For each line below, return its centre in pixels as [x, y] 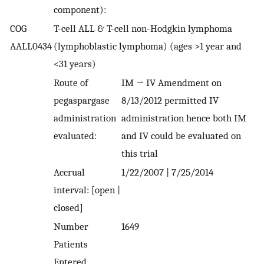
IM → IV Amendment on [171, 83]
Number [71, 227]
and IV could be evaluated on [181, 136]
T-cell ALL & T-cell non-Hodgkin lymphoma [143, 29]
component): [80, 10]
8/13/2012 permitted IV [170, 100]
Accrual [69, 172]
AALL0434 [31, 46]
